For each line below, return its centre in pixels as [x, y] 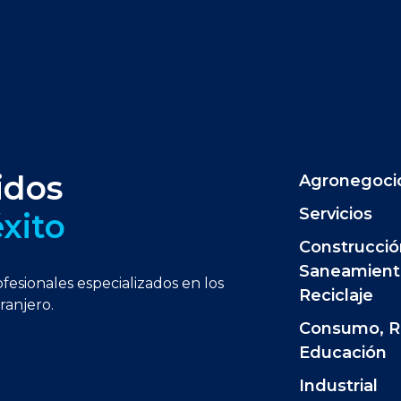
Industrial [338, 386]
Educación [343, 353]
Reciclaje [336, 296]
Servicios [336, 214]
